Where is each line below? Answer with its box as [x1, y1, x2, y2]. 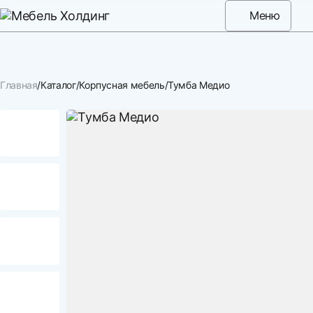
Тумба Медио [168, 78, 230, 91]
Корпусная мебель [79, 78, 165, 91]
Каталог [41, 78, 76, 91]
